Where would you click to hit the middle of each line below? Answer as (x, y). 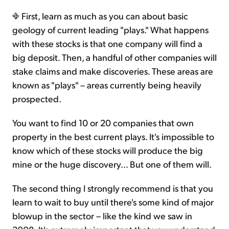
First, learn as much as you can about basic (104, 16)
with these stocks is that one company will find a (107, 43)
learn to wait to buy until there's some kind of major (113, 202)
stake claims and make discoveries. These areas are (113, 71)
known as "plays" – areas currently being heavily (107, 85)
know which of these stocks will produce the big (108, 150)
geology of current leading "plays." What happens (110, 30)
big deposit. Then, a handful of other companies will (114, 57)
